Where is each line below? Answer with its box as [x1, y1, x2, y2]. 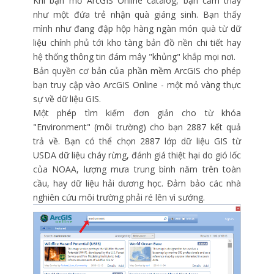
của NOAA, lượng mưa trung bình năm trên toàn [33, 163, 241, 176]
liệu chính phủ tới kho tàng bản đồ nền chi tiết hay [33, 37, 241, 49]
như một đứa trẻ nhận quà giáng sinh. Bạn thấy [33, 9, 241, 21]
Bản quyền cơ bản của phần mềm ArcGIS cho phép [33, 65, 241, 77]
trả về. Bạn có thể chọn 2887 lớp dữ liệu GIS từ [33, 135, 241, 147]
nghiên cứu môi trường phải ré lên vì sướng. [33, 191, 205, 204]
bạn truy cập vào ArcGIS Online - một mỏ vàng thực [33, 79, 241, 91]
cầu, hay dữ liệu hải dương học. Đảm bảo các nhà [33, 177, 241, 190]
